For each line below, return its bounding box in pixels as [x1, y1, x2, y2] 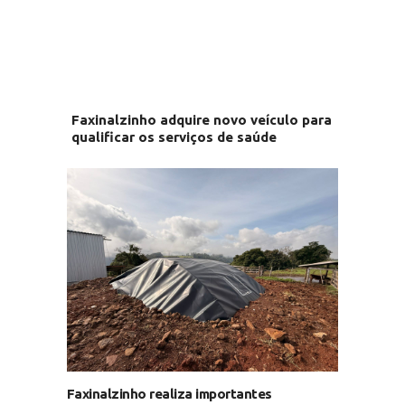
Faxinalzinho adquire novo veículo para [71, 112, 332, 127]
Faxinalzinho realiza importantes [66, 386, 272, 401]
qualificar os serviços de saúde [71, 129, 277, 145]
